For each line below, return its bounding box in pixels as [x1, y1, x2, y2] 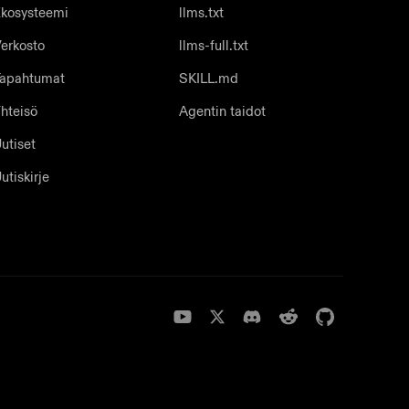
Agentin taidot [179, 102, 266, 121]
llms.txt [179, 4, 224, 22]
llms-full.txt [179, 37, 248, 55]
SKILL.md [179, 69, 238, 88]
